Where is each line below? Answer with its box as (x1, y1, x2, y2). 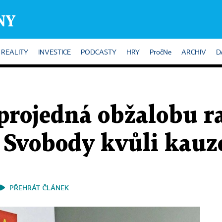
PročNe (150, 49, 171, 56)
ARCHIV (181, 49, 206, 56)
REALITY (1, 49, 28, 56)
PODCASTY (81, 49, 116, 56)
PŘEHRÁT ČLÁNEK (9, 183, 69, 192)
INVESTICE (38, 49, 71, 56)
